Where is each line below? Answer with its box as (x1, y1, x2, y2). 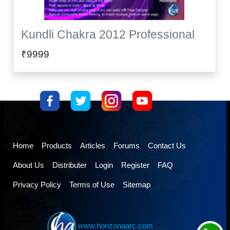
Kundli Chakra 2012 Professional (21, 28, 195, 41)
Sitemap (122, 180, 150, 189)
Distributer (52, 160, 87, 169)
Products (41, 141, 72, 150)
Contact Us (147, 141, 186, 150)
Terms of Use (69, 180, 114, 189)
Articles (80, 141, 105, 150)
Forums (113, 141, 140, 150)
